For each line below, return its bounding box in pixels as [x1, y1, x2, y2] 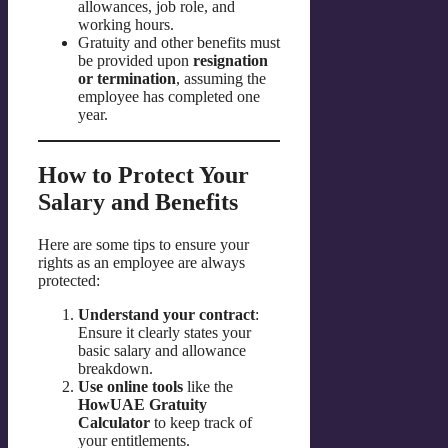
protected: [38, 271, 100, 289]
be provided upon [78, 52, 193, 70]
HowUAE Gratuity [78, 395, 207, 413]
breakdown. [78, 359, 153, 377]
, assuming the [176, 70, 266, 88]
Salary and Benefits [38, 188, 238, 215]
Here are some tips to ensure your [38, 235, 249, 253]
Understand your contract [78, 305, 255, 323]
